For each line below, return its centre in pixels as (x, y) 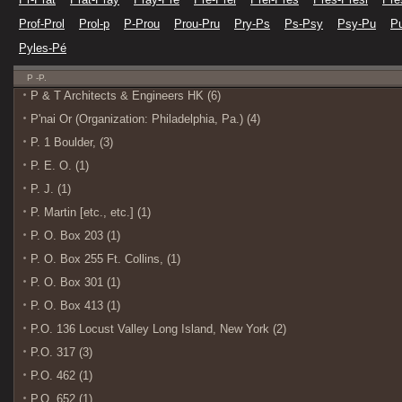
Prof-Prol (42, 24)
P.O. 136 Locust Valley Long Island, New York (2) (158, 329)
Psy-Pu (357, 24)
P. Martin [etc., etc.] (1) (91, 212)
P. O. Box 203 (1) (75, 236)
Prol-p (94, 24)
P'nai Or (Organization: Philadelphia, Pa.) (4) (145, 119)
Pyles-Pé (43, 48)
